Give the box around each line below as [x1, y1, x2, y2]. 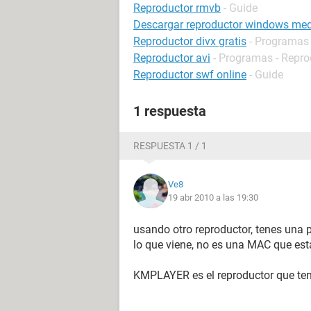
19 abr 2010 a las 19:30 [168, 192, 258, 203]
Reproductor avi [133, 51, 210, 65]
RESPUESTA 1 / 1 [133, 140, 207, 151]
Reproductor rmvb [133, 1, 221, 15]
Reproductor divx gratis [133, 35, 246, 48]
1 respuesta [133, 103, 206, 119]
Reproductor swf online [133, 68, 246, 81]
